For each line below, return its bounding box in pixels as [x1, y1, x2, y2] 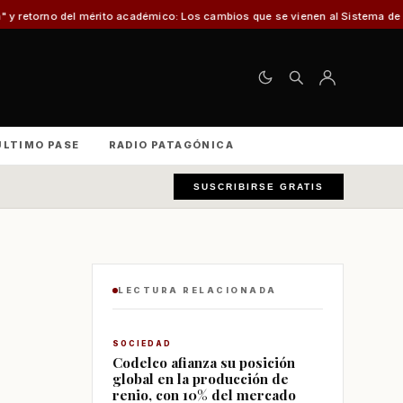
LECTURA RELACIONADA [118, 285, 277, 295]
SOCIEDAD [112, 339, 172, 348]
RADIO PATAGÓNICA [108, 139, 235, 151]
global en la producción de [112, 369, 289, 388]
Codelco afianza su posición [112, 353, 295, 372]
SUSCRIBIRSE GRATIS [193, 182, 324, 192]
